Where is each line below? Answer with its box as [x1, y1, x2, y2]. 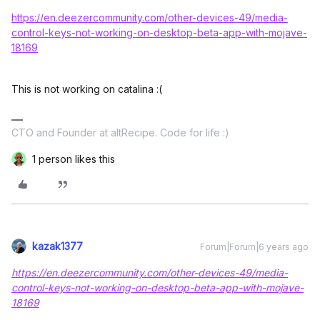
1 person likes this [32, 153, 115, 166]
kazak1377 [32, 240, 83, 253]
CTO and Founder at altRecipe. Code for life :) [11, 126, 229, 139]
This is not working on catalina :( [11, 83, 162, 96]
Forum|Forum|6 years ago [200, 241, 309, 253]
